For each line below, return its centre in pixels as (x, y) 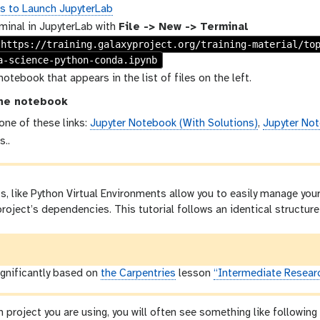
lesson (195, 273)
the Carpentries (139, 273)
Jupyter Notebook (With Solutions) (174, 124)
